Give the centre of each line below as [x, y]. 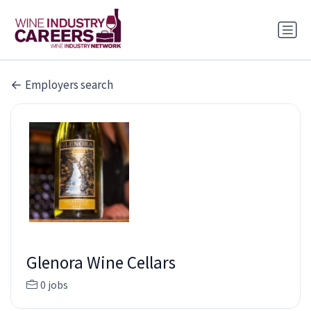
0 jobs [54, 284]
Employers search [69, 84]
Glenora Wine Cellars [101, 262]
